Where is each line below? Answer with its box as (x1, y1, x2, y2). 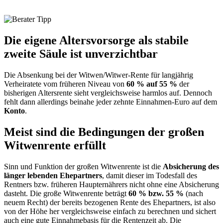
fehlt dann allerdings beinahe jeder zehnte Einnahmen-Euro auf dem (4, 97, 217, 106)
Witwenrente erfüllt (4, 138, 106, 152)
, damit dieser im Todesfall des (102, 171, 197, 180)
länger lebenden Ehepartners (4, 171, 102, 180)
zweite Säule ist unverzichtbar (4, 47, 158, 60)
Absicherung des (163, 162, 219, 171)
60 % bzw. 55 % (126, 189, 184, 198)
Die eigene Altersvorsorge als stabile (4, 33, 189, 47)
